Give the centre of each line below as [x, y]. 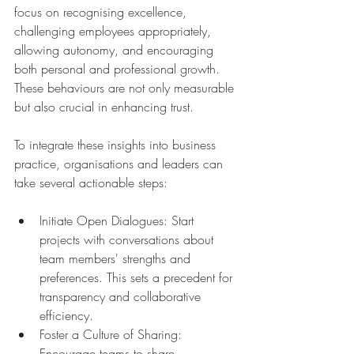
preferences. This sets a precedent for [138, 277]
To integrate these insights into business [117, 144]
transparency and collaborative [122, 296]
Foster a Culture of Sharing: [113, 334]
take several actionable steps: [91, 182]
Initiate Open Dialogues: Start [119, 220]
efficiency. [66, 315]
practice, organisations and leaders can [121, 163]
